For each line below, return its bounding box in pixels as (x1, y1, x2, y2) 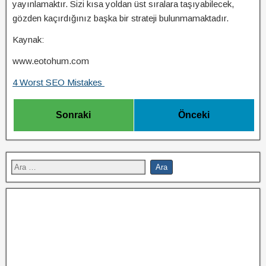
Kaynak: (12, 34, 44, 45)
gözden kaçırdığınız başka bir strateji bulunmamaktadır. (12, 13, 229, 23)
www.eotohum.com (12, 56, 89, 66)
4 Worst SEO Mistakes (12, 77, 104, 87)
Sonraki (56, 110, 91, 120)
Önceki (178, 110, 210, 120)
